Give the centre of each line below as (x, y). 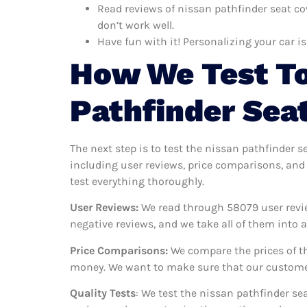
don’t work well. (136, 25)
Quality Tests (103, 293)
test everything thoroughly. (137, 181)
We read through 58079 (198, 208)
